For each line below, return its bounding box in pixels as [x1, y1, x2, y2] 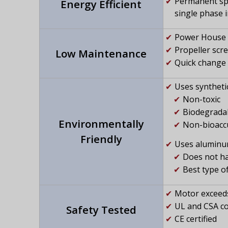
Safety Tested [66, 203, 136, 217]
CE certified [174, 213, 217, 225]
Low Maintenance [55, 46, 147, 61]
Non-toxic [183, 94, 221, 105]
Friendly [80, 132, 122, 147]
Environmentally [58, 117, 144, 131]
